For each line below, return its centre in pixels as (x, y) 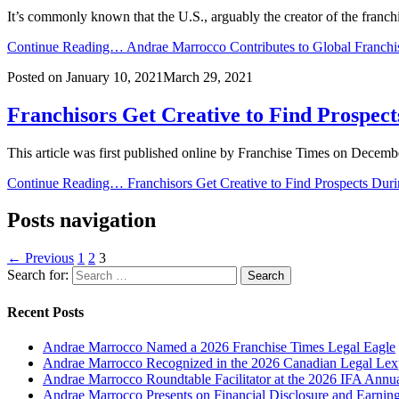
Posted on (35, 77)
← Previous (41, 258)
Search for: (38, 275)
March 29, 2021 (208, 77)
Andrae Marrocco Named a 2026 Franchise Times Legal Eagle (219, 346)
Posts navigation (81, 220)
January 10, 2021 (114, 77)
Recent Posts (45, 312)
